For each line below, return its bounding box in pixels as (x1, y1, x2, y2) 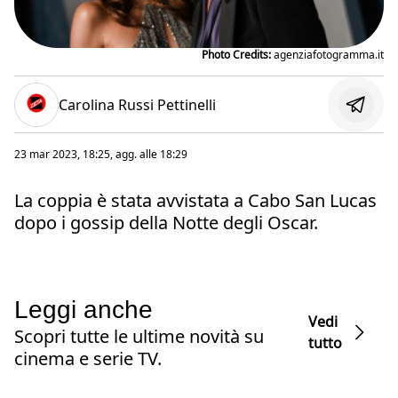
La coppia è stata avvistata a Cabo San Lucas (14, 188, 377, 213)
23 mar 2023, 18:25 (14, 147, 110, 163)
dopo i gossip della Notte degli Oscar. (14, 211, 318, 235)
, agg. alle (110, 147, 160, 163)
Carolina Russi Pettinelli (59, 94, 216, 115)
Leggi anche (14, 296, 153, 324)
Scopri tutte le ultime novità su (14, 324, 264, 349)
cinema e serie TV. (14, 346, 162, 371)
